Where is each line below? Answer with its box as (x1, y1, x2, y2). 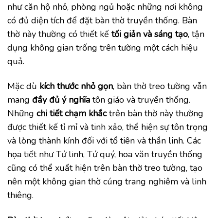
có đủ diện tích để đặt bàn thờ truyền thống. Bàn (7, 14, 197, 26)
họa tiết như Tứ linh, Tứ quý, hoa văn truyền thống (7, 148, 202, 161)
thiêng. (7, 189, 34, 201)
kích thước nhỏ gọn (39, 80, 113, 92)
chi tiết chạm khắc (36, 108, 107, 120)
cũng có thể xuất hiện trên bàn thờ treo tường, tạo (7, 162, 202, 174)
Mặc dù (7, 80, 39, 92)
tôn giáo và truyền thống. (90, 94, 190, 106)
